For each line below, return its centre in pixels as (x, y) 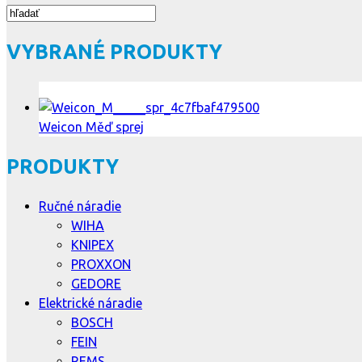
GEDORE (96, 283)
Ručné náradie (80, 206)
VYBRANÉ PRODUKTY (114, 51)
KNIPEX (93, 244)
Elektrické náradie (90, 303)
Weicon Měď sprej (91, 126)
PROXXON (101, 264)
